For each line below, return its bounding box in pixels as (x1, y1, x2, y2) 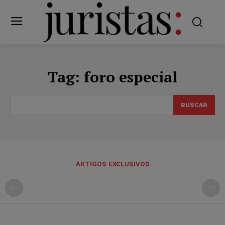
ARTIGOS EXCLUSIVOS (75, 160, 150, 168)
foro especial (84, 66, 177, 87)
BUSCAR (181, 101, 207, 108)
